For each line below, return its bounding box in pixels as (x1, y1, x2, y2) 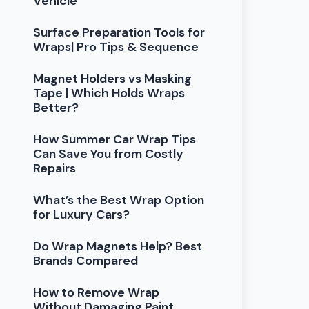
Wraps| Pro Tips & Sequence (33, 38, 199, 55)
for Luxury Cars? (33, 206, 130, 223)
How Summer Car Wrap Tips (33, 130, 197, 148)
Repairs (33, 159, 77, 177)
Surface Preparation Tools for (33, 23, 206, 41)
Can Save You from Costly (33, 145, 184, 162)
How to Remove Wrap (33, 283, 160, 301)
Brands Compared (33, 252, 139, 269)
